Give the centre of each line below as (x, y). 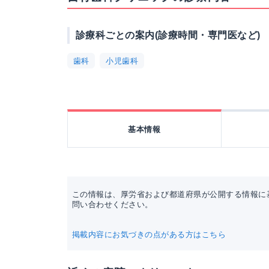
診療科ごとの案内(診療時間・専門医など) (168, 35)
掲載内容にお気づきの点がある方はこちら (149, 234)
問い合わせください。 (113, 204)
